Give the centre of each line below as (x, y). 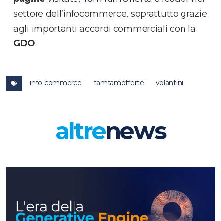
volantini (169, 83)
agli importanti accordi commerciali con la (105, 29)
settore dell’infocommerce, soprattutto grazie (110, 14)
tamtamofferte (119, 83)
